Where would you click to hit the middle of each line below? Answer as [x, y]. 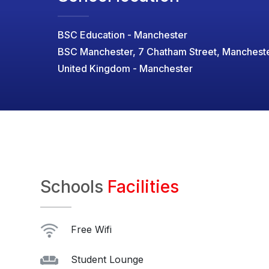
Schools [74, 187]
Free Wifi [90, 229]
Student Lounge [106, 259]
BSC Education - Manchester [122, 35]
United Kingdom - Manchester [125, 68]
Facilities [143, 187]
